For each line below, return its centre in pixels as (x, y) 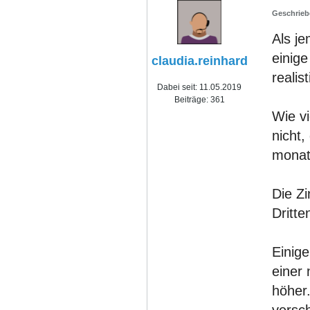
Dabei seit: (177, 87)
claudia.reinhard (199, 61)
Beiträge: (191, 100)
